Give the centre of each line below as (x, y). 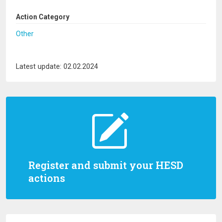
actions (47, 178)
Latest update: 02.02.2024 (57, 67)
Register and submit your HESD (106, 165)
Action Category (43, 17)
